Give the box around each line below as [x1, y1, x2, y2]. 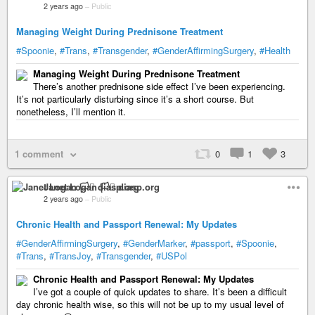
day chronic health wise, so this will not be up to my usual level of [16, 297, 284, 311]
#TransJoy [49, 249, 91, 262]
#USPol [156, 249, 187, 262]
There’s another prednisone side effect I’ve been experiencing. [33, 79, 285, 93]
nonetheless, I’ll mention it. [16, 105, 126, 118]
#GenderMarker [123, 236, 185, 250]
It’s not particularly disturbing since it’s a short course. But [16, 92, 254, 105]
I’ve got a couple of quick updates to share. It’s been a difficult [33, 285, 287, 298]
